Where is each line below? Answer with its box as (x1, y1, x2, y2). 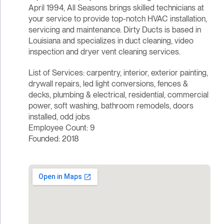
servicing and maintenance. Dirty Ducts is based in (28, 25, 201, 35)
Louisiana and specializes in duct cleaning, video (28, 36, 193, 46)
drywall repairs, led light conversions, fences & (28, 79, 188, 89)
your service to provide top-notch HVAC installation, (28, 14, 207, 24)
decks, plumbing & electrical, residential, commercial (28, 90, 208, 100)
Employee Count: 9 (28, 123, 95, 133)
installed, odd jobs (28, 112, 90, 122)
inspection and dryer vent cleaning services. (28, 47, 180, 57)
